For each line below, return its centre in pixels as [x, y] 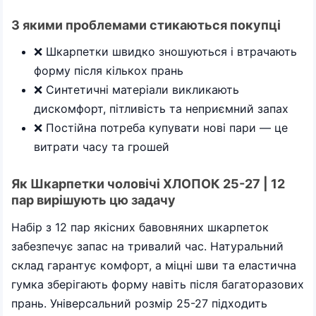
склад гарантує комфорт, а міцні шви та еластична [154, 265]
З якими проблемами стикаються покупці [146, 25]
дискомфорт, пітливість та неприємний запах [161, 109]
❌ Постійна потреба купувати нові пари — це [161, 128]
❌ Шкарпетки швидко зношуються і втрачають [165, 51]
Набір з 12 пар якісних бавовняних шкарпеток [140, 227]
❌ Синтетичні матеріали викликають [136, 90]
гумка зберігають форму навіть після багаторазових [158, 284]
